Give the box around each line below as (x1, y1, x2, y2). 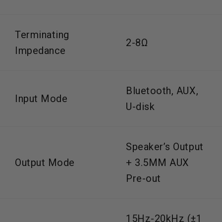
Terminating (15, 28, 69, 41)
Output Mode (15, 156, 75, 168)
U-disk (126, 100, 155, 112)
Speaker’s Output (126, 140, 204, 153)
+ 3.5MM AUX (126, 156, 189, 168)
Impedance (15, 44, 66, 56)
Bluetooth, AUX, (126, 84, 199, 97)
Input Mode (15, 92, 68, 105)
